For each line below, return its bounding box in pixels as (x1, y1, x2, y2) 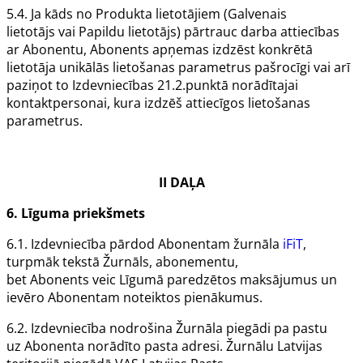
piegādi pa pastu (223, 319, 327, 338)
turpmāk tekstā (6, 253, 103, 271)
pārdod (106, 235, 158, 254)
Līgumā (119, 271, 164, 289)
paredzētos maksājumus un (164, 271, 337, 289)
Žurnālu (226, 337, 274, 356)
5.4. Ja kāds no (6, 5, 96, 23)
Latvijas (274, 337, 322, 356)
